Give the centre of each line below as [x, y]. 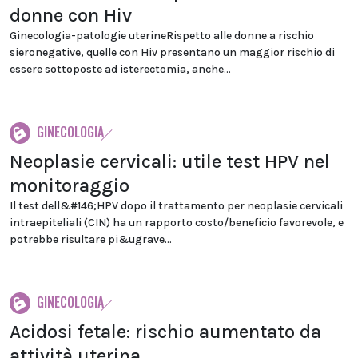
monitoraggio [70, 185]
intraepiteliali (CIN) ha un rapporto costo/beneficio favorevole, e [177, 223]
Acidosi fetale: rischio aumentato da [165, 332]
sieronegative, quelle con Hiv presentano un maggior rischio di [172, 52]
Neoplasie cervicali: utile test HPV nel [170, 161]
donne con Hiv [71, 15]
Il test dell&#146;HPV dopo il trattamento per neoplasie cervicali [176, 206]
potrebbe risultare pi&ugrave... [91, 239]
